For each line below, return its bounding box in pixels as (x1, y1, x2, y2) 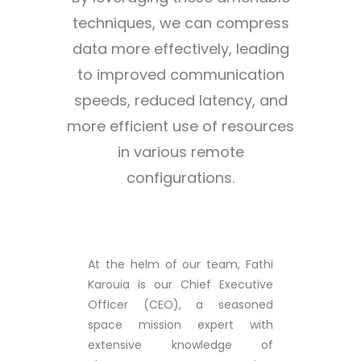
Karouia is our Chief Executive (88, 276, 273, 293)
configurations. (127, 168, 234, 188)
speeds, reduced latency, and (73, 90, 288, 110)
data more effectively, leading (72, 39, 289, 59)
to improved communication (77, 64, 284, 85)
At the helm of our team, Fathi (88, 256, 273, 272)
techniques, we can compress (72, 13, 289, 33)
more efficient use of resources (67, 116, 294, 136)
